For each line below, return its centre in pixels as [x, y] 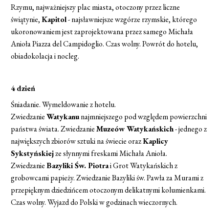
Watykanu [63, 117]
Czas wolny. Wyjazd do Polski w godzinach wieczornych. [94, 202]
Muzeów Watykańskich [135, 129]
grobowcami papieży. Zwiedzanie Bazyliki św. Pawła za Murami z [107, 178]
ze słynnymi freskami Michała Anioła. [111, 153]
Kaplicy [156, 141]
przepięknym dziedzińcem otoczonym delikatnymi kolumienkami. [109, 190]
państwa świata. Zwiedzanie [54, 129]
